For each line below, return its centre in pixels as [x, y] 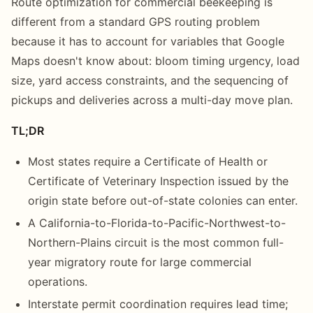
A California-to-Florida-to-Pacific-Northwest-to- [157, 223]
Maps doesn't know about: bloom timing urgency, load [155, 60]
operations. [58, 281]
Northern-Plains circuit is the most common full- [156, 242]
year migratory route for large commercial [140, 262]
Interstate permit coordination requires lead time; [158, 304]
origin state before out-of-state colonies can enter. [163, 200]
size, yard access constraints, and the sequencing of [150, 80]
